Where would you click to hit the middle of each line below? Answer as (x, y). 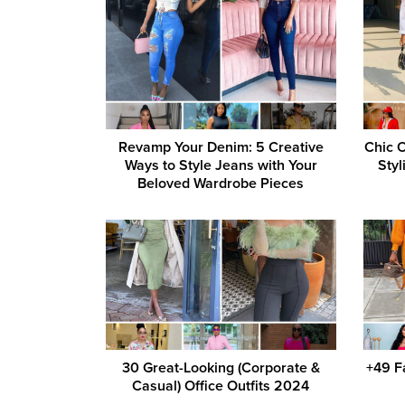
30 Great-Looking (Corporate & (221, 367)
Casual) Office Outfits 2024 (221, 386)
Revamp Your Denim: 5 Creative (221, 148)
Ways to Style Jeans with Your (221, 166)
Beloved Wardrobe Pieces (221, 184)
